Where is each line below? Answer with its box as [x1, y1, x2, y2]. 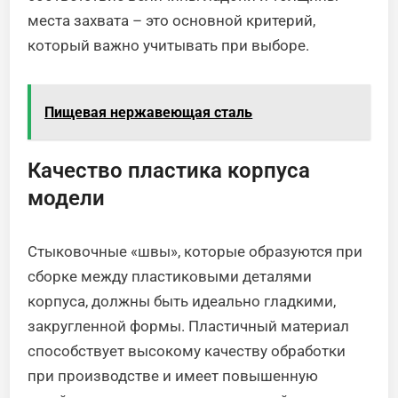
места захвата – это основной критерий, [28, 11, 316, 29]
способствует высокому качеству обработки [28, 341, 346, 360]
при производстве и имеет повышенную [28, 366, 319, 385]
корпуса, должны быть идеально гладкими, [28, 291, 337, 310]
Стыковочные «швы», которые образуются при [28, 242, 363, 260]
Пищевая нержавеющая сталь [44, 103, 253, 121]
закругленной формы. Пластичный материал [28, 316, 350, 335]
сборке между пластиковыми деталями [28, 267, 313, 285]
